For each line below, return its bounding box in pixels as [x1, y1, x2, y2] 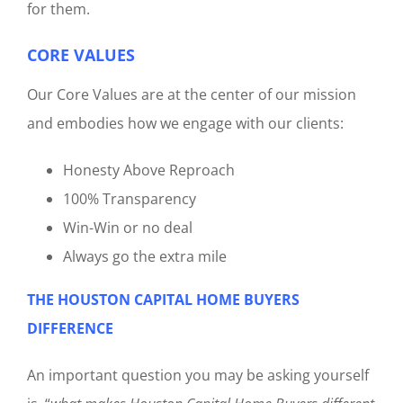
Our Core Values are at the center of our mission [27, 85, 356, 105]
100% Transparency [63, 189, 196, 210]
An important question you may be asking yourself [27, 365, 369, 386]
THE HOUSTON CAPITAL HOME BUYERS [27, 290, 300, 310]
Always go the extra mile [63, 246, 227, 267]
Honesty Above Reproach [63, 160, 235, 181]
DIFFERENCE [27, 318, 113, 339]
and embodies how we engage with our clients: [27, 113, 344, 134]
